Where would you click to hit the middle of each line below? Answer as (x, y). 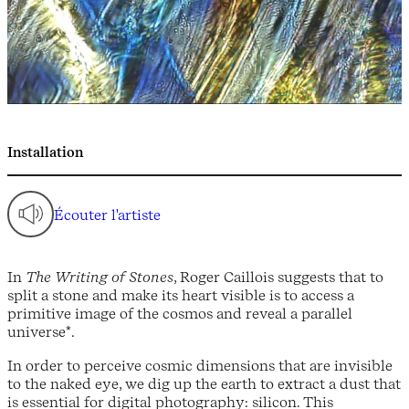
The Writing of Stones (100, 277)
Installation (45, 153)
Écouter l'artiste (107, 214)
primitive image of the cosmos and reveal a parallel (180, 314)
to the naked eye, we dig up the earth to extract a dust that (204, 383)
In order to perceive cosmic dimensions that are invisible (200, 365)
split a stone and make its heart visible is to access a (181, 295)
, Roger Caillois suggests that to (278, 277)
